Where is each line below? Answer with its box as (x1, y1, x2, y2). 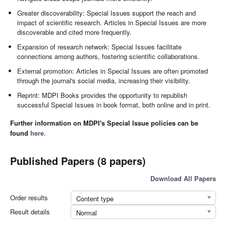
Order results (10, 192, 48, 202)
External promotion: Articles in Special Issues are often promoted (17, 66, 208, 76)
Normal (76, 207, 97, 217)
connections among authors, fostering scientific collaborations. (17, 51, 200, 62)
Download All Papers (150, 173, 216, 183)
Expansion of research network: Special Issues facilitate (17, 42, 182, 52)
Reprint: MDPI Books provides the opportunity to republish (17, 90, 188, 100)
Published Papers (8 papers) (10, 153, 146, 168)
